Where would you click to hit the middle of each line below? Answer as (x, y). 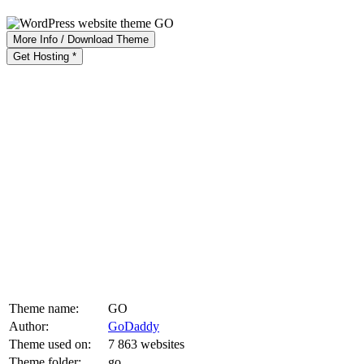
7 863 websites (146, 344)
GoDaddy (134, 326)
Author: (29, 326)
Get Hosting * (45, 56)
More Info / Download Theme (81, 39)
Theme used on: (50, 344)
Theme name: (44, 308)
